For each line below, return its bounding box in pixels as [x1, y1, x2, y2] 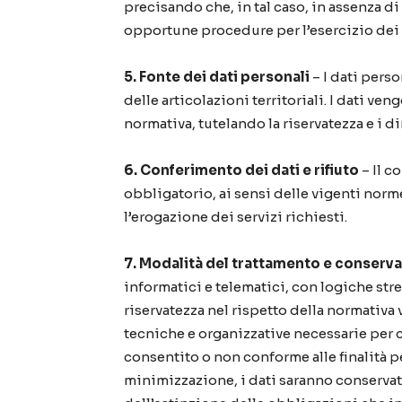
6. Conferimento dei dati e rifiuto [124, 162, 359, 179]
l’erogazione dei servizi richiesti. [124, 208, 347, 226]
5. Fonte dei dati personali [124, 68, 310, 86]
